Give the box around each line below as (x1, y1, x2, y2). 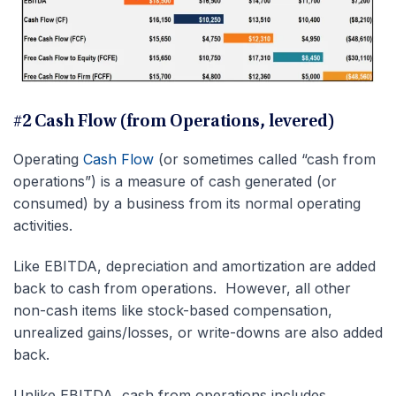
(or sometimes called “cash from (154, 150, 376, 169)
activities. (13, 217, 72, 235)
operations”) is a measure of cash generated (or (13, 172, 337, 191)
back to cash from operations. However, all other (13, 279, 351, 298)
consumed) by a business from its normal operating (13, 194, 361, 213)
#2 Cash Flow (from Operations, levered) (13, 113, 335, 132)
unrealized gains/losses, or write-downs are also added (13, 324, 383, 342)
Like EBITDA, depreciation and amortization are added (13, 257, 376, 276)
